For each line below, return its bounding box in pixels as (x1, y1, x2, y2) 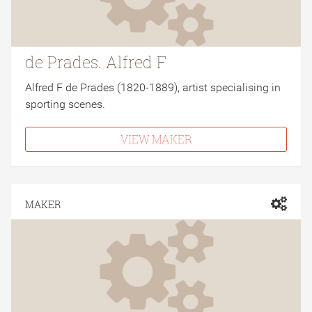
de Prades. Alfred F (25, 52, 166, 72)
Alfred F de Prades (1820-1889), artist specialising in (25, 81, 281, 94)
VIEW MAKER (120, 132, 192, 146)
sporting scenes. (25, 97, 105, 111)
